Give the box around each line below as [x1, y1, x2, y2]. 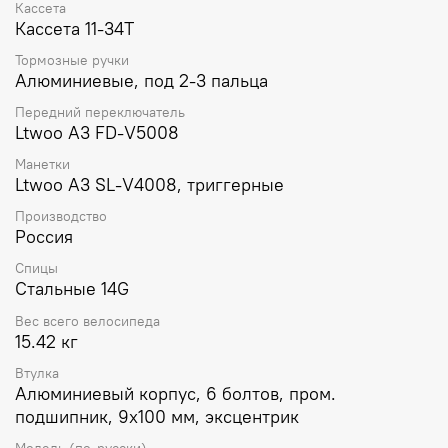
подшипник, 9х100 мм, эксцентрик [15, 404, 299, 428]
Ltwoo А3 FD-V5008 [15, 120, 179, 144]
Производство [15, 207, 107, 226]
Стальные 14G [15, 277, 129, 301]
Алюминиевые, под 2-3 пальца [15, 68, 268, 92]
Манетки [15, 155, 70, 174]
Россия [15, 225, 73, 249]
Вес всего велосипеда [15, 311, 160, 330]
